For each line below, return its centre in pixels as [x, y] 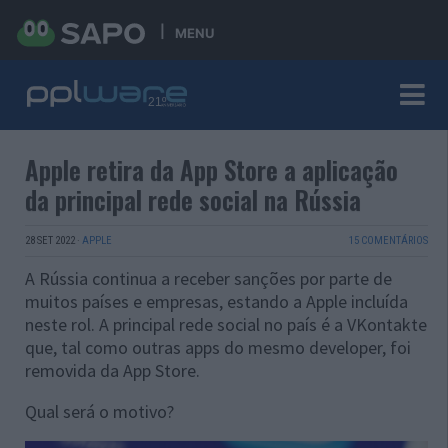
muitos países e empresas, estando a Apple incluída [216, 301]
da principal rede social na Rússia [193, 199]
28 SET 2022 [50, 240]
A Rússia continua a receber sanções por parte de [208, 278]
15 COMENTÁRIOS [388, 240]
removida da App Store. [112, 370]
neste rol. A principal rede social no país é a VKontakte [226, 324]
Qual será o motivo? [99, 411]
